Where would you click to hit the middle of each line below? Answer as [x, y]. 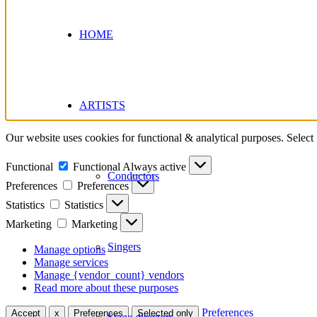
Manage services [71, 262]
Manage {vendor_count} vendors [109, 275]
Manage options [70, 249]
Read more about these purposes [106, 287]
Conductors [133, 176]
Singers [124, 247]
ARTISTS [102, 105]
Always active [156, 166]
